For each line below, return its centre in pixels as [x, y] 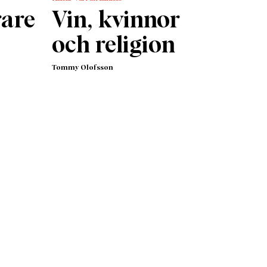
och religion [113, 46]
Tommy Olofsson [82, 68]
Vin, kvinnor [115, 21]
